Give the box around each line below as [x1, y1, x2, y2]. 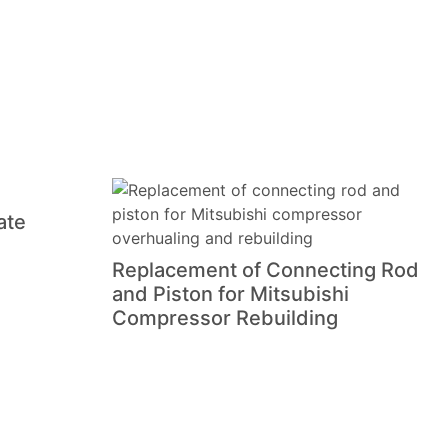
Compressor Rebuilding [112, 306, 338, 331]
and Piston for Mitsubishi [112, 282, 349, 307]
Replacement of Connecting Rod [112, 258, 419, 283]
